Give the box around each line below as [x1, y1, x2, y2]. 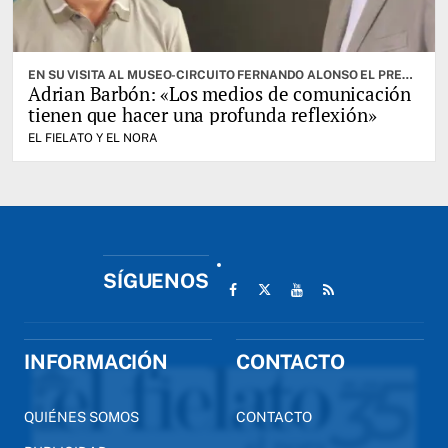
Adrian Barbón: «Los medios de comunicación [28, 81, 412, 107]
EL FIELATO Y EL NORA [28, 131, 158, 146]
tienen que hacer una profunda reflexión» [28, 102, 377, 128]
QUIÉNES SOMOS [24, 409, 139, 426]
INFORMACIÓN [24, 350, 168, 375]
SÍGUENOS [103, 269, 209, 294]
